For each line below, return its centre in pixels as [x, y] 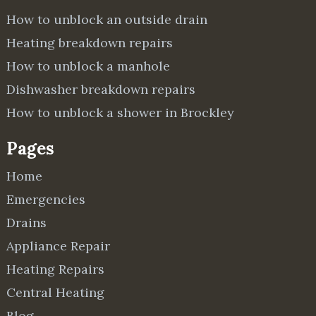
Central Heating [56, 292]
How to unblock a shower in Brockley [121, 113]
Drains [27, 223]
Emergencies [46, 199]
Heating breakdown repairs [90, 43]
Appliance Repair [59, 246]
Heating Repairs [56, 269]
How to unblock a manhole [89, 66]
